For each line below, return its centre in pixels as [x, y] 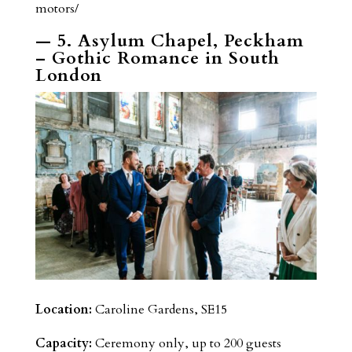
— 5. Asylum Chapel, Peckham [169, 41]
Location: [63, 310]
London [68, 76]
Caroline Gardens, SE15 [159, 310]
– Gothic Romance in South [157, 59]
